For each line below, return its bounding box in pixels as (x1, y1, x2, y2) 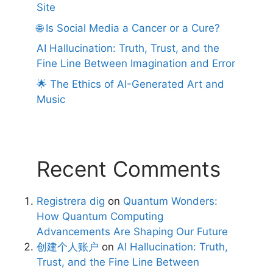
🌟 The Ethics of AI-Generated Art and (37, 77, 224, 90)
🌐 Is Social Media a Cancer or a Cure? (37, 21, 220, 34)
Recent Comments (37, 155, 221, 182)
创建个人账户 (37, 240, 99, 253)
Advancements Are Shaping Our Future (37, 225, 228, 238)
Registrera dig (37, 194, 105, 207)
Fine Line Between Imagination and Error (37, 57, 235, 70)
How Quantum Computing (37, 210, 163, 222)
